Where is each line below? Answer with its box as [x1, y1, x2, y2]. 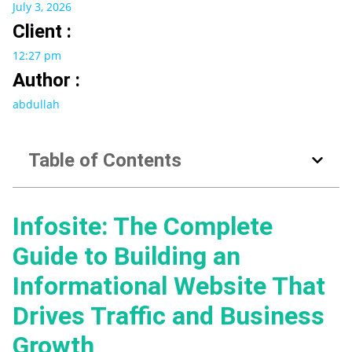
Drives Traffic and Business [13, 301, 324, 332]
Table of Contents [28, 149, 181, 172]
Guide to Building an [13, 241, 240, 272]
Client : [13, 20, 71, 43]
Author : [13, 69, 80, 92]
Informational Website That [13, 271, 325, 302]
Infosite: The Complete [13, 211, 273, 242]
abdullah [13, 97, 60, 112]
